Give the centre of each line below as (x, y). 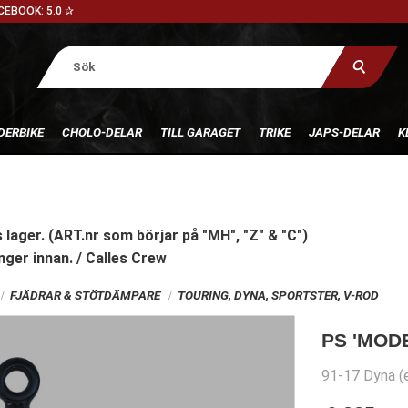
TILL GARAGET (200, 132)
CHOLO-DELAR (102, 132)
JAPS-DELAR (344, 132)
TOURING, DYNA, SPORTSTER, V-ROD (278, 295)
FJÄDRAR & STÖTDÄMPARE (85, 295)
